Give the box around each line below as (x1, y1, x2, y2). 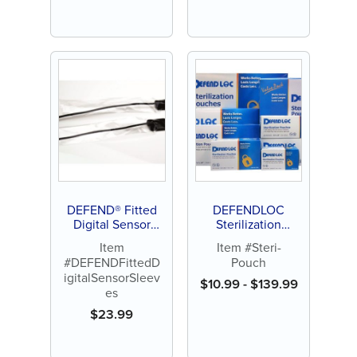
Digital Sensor (73, 214, 151, 233)
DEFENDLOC (213, 200, 284, 219)
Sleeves (89, 229, 134, 248)
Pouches (225, 229, 273, 248)
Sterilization (216, 214, 281, 233)
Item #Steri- (216, 238, 281, 257)
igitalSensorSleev (63, 269, 160, 288)
